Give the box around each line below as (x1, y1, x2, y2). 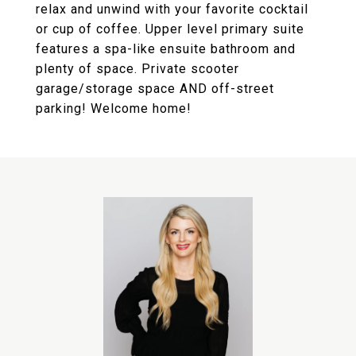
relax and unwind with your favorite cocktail (36, 2, 308, 17)
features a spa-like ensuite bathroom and (36, 41, 296, 56)
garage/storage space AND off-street (36, 81, 274, 96)
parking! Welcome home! (36, 101, 192, 116)
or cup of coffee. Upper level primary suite (36, 21, 304, 37)
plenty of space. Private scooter (36, 61, 239, 76)
